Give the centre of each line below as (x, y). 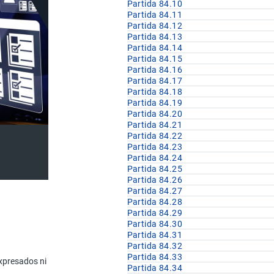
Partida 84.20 (155, 114)
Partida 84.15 (155, 59)
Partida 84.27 (155, 191)
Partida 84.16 (155, 70)
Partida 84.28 (155, 202)
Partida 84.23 (155, 147)
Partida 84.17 (155, 81)
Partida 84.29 (155, 213)
